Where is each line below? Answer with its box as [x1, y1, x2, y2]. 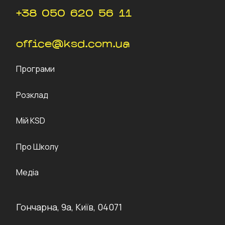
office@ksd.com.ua [16, 40, 130, 50]
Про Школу [16, 141, 58, 152]
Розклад [16, 89, 48, 100]
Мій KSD [16, 115, 45, 127]
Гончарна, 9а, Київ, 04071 [16, 200, 122, 213]
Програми [16, 63, 55, 74]
